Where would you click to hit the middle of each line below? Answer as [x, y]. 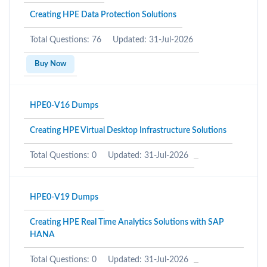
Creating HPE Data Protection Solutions [103, 15]
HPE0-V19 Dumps [64, 197]
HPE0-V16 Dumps [64, 105]
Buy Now [50, 64]
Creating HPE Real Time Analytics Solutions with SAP [127, 222]
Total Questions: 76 [66, 40]
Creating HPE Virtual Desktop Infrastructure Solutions [128, 131]
